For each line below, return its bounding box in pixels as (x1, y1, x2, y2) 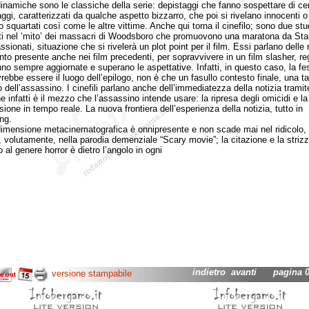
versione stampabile (51, 268, 132, 279)
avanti (230, 267, 257, 277)
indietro (192, 267, 226, 277)
